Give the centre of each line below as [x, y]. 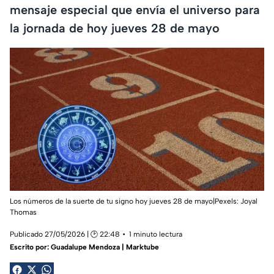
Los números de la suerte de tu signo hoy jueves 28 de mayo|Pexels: [125, 201]
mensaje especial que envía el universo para [135, 9]
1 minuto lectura [156, 234]
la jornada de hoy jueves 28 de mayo [115, 28]
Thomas [23, 212]
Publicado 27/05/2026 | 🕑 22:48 [65, 234]
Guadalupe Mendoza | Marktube [105, 247]
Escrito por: [30, 247]
